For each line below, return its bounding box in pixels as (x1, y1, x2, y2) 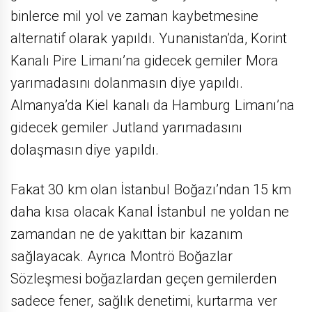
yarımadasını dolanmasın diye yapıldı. (10, 74, 243, 91)
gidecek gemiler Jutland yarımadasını (10, 118, 242, 136)
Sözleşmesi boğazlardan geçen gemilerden (10, 270, 276, 287)
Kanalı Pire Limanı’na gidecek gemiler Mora (10, 52, 279, 69)
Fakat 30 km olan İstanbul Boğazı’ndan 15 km (10, 180, 292, 198)
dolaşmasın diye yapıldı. (10, 141, 159, 158)
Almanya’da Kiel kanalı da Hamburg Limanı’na (10, 96, 295, 114)
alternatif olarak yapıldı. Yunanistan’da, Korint (10, 29, 288, 47)
